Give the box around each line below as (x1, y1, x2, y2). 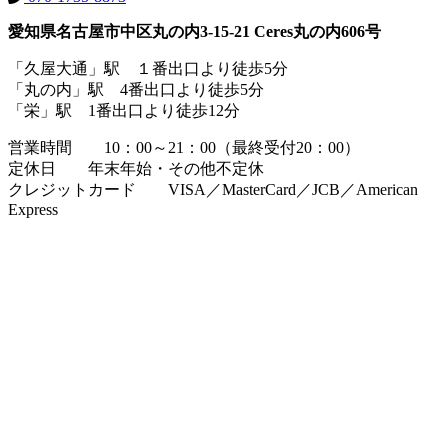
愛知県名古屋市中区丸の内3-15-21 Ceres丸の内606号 (8, 23, 381, 41)
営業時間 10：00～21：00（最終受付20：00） (8, 139, 360, 157)
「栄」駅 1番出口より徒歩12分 (8, 102, 240, 120)
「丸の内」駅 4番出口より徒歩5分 (8, 81, 264, 99)
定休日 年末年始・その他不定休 (8, 160, 264, 178)
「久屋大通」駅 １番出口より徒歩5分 (8, 60, 288, 78)
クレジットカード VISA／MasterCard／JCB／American (8, 181, 418, 199)
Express (8, 201, 58, 219)
